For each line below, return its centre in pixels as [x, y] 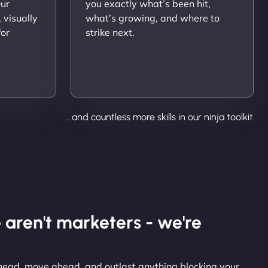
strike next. [110, 32]
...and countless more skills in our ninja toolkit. [161, 117]
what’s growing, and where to [153, 18]
